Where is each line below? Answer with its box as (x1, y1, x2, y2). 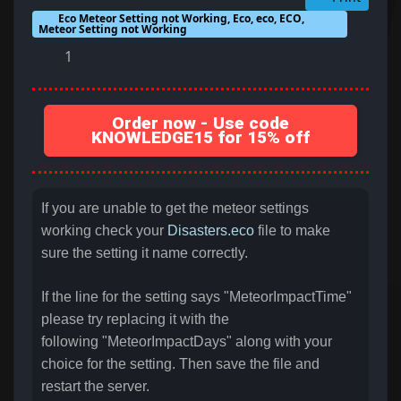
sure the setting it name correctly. (41, 245, 248, 261)
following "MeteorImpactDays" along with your (41, 334, 332, 350)
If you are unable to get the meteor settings (41, 200, 309, 217)
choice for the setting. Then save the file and (41, 356, 320, 372)
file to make (254, 223, 330, 239)
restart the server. (41, 379, 153, 395)
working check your (41, 223, 167, 239)
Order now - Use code (112, 113, 289, 134)
